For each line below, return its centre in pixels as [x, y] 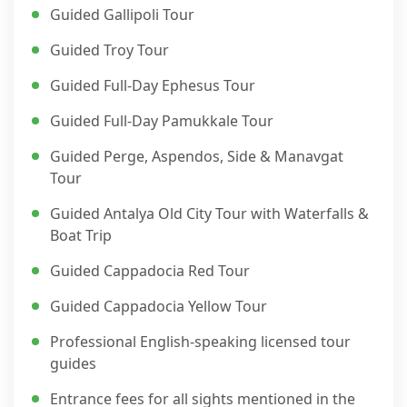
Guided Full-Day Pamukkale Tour [162, 121]
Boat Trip [81, 235]
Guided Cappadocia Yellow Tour [159, 306]
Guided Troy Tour [109, 50]
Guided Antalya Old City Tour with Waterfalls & [209, 213]
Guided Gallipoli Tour [122, 15]
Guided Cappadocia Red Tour [150, 271]
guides [73, 363]
